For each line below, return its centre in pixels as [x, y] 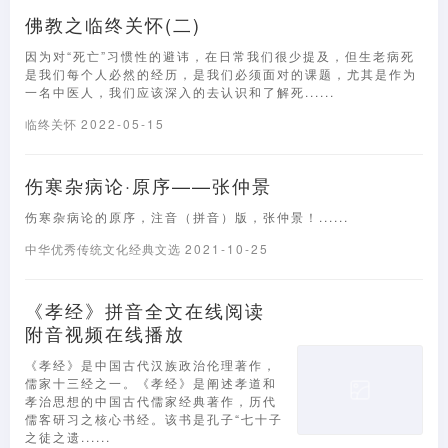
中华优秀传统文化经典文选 [105, 248]
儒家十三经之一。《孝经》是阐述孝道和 [151, 382]
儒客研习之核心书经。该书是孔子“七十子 [154, 418]
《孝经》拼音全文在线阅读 [145, 310]
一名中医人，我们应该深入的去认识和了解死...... [180, 91]
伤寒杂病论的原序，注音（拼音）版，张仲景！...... [187, 216]
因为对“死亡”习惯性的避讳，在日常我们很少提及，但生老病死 [220, 55]
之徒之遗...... [68, 436]
